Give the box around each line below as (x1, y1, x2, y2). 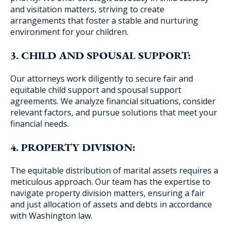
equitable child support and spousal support (10, 84, 181, 95)
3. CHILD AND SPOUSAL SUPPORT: (10, 48, 191, 62)
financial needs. (10, 118, 69, 129)
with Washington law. (10, 210, 92, 221)
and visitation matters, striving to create (10, 4, 164, 15)
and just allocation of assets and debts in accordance (10, 199, 212, 210)
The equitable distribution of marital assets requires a (10, 165, 218, 176)
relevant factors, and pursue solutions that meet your (10, 107, 217, 118)
